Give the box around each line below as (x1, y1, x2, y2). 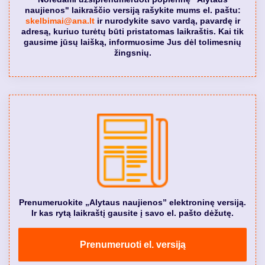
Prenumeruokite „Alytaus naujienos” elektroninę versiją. (19, 198, 246, 208)
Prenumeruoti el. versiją (79, 240, 186, 250)
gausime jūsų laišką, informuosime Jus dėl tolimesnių (24, 37, 241, 47)
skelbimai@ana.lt (25, 16, 95, 26)
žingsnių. (114, 48, 151, 58)
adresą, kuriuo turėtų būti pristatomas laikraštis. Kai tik (21, 27, 244, 37)
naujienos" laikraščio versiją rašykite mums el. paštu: (24, 5, 241, 15)
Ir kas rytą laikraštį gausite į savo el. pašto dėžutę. (31, 208, 234, 218)
